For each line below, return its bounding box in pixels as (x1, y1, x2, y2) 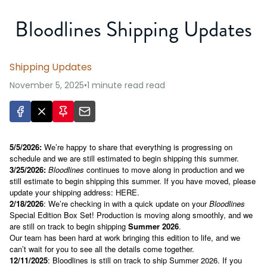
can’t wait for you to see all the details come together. (10, 243, 194, 254)
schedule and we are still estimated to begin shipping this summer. (10, 152, 239, 164)
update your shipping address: (10, 186, 116, 198)
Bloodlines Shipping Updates (15, 13, 252, 45)
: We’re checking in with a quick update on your (44, 197, 209, 209)
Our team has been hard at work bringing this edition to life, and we (10, 231, 240, 243)
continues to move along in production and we (84, 163, 244, 175)
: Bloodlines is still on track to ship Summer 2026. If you (48, 254, 242, 266)
